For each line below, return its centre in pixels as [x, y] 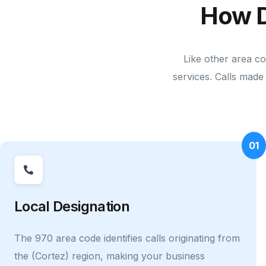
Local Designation [72, 206]
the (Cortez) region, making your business [110, 256]
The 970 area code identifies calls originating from [127, 238]
